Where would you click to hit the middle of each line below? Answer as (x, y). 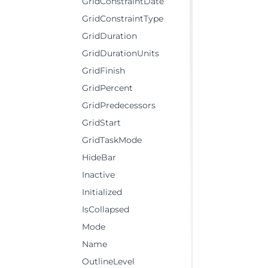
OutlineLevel (108, 261)
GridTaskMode (112, 140)
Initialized (102, 192)
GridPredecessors (119, 105)
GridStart (101, 123)
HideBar (99, 157)
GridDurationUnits (121, 53)
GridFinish (103, 71)
